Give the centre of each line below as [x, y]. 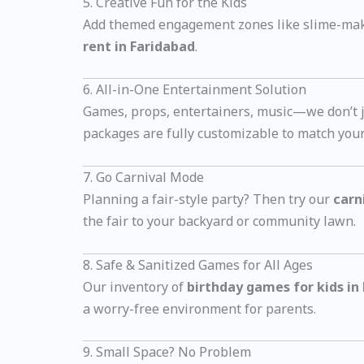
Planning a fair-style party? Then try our [208, 199]
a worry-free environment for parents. [199, 308]
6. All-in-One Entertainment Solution [195, 90]
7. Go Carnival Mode [143, 178]
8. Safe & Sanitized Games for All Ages [198, 264]
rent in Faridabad [139, 46]
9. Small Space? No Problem [167, 352]
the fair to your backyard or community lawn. [219, 221]
